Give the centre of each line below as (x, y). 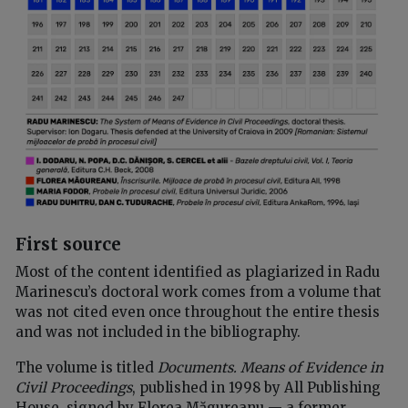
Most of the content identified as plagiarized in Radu (198, 271)
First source (68, 245)
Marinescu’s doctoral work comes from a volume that (199, 291)
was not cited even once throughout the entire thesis (198, 311)
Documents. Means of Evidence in (270, 367)
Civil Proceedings (74, 387)
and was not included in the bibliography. (158, 331)
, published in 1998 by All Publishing (256, 387)
